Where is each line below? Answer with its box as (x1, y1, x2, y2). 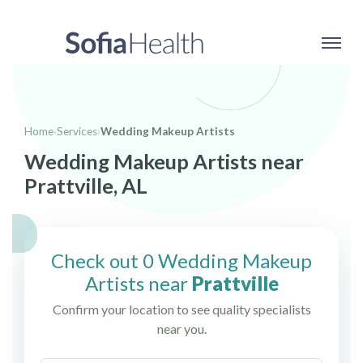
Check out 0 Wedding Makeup (51, 249, 312, 272)
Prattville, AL (24, 173, 147, 198)
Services (57, 125, 97, 138)
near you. (156, 321, 207, 337)
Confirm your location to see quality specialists (52, 301, 311, 318)
